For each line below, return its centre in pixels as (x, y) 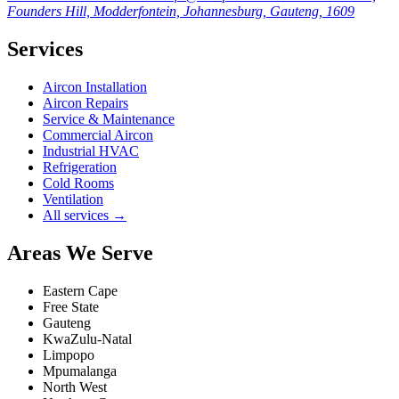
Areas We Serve (80, 252)
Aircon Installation (95, 87)
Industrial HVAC (91, 151)
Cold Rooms (78, 183)
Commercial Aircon (98, 135)
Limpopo (69, 354)
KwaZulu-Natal (87, 338)
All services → (85, 216)
